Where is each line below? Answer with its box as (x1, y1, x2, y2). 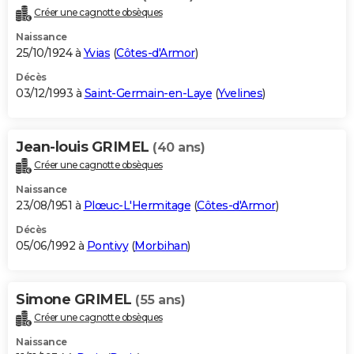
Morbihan (134, 239, 187, 254)
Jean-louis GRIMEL (16, 138, 153, 156)
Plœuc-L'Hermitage (83, 198, 190, 213)
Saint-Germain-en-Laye (84, 86, 212, 101)
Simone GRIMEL (16, 291, 135, 309)
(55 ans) (135, 292, 185, 308)
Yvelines (218, 86, 262, 101)
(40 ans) (153, 140, 205, 156)
